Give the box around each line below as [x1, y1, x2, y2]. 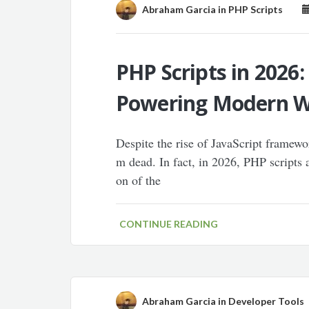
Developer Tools [228, 295, 304, 307]
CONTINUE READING [119, 218, 218, 230]
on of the [115, 172, 161, 188]
